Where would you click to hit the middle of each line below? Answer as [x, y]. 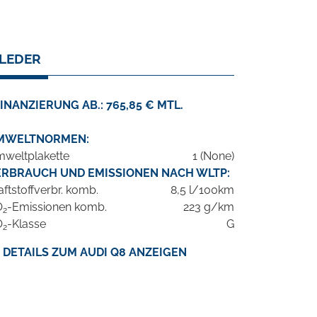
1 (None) [213, 156]
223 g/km [209, 207]
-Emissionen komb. [57, 207]
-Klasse [27, 224]
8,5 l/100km [202, 190]
